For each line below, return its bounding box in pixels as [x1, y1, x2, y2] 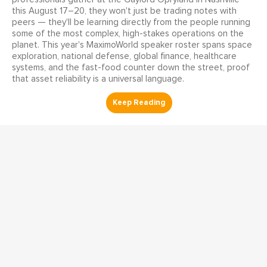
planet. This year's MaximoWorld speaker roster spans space [12, 41, 252, 50]
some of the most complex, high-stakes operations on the [12, 29, 244, 39]
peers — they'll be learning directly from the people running [12, 18, 250, 27]
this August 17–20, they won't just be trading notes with [12, 7, 237, 16]
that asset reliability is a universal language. [12, 74, 184, 84]
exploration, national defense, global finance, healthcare [12, 52, 237, 61]
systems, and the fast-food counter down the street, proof [12, 63, 250, 73]
